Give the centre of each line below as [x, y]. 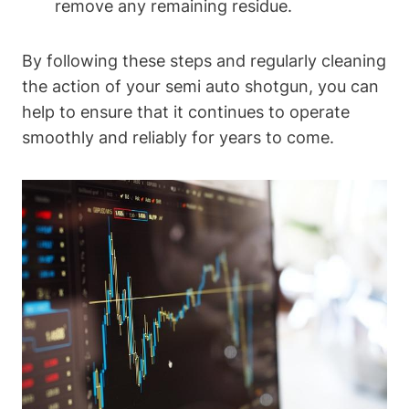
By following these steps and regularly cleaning [204, 61]
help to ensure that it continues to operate [186, 112]
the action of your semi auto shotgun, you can [200, 87]
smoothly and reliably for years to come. [178, 138]
